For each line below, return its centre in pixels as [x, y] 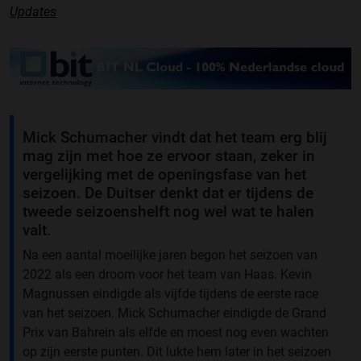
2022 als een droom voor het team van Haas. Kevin [167, 274]
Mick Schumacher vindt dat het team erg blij [175, 137]
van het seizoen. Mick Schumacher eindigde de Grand [174, 313]
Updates [33, 11]
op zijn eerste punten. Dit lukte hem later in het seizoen [177, 352]
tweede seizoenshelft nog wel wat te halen [168, 212]
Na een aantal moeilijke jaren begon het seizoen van [170, 255]
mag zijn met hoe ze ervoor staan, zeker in [169, 156]
